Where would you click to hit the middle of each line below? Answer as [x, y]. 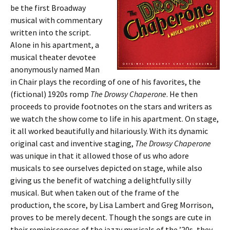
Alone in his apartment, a [55, 45]
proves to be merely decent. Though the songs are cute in [111, 217]
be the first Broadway [48, 8]
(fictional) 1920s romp [50, 94]
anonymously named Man [55, 69]
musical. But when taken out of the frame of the [95, 193]
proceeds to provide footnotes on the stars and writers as [111, 106]
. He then [182, 94]
